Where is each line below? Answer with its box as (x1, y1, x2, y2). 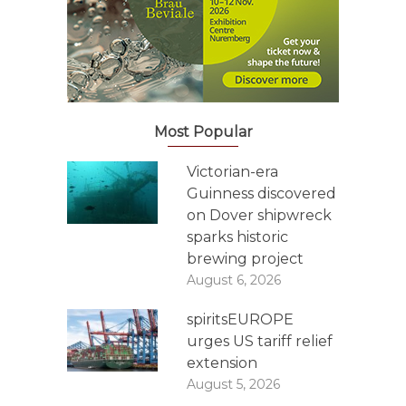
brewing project (187, 250, 304, 267)
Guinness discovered (187, 185, 336, 202)
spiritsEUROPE (187, 311, 294, 328)
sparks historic (187, 228, 288, 246)
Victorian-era (187, 163, 278, 180)
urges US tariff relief (187, 333, 333, 350)
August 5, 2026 (187, 376, 280, 392)
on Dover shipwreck (187, 207, 332, 224)
